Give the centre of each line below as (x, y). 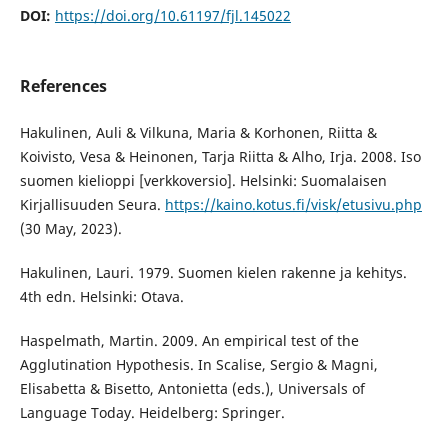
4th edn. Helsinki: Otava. (101, 297)
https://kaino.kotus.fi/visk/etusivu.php (293, 204)
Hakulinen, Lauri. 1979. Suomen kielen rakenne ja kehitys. (213, 273)
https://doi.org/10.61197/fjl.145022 (172, 15)
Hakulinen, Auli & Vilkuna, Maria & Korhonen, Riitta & (198, 132)
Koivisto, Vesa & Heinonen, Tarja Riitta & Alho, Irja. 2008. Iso (220, 156)
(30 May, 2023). (70, 228)
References (63, 85)
